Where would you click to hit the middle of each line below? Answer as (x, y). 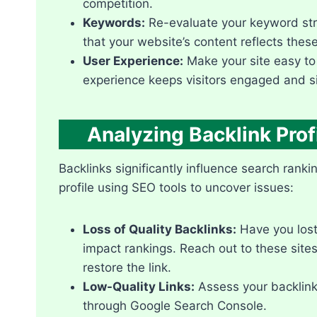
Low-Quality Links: (139, 286)
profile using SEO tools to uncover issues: (176, 187)
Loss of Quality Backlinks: (160, 229)
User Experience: (133, 60)
